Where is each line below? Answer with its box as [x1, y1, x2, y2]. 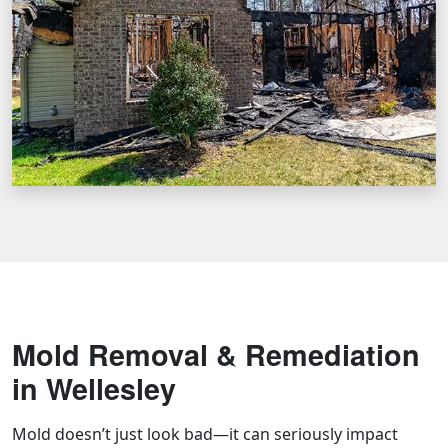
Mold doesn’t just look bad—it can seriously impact [12, 423, 398, 446]
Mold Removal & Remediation [12, 334, 420, 376]
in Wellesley [12, 368, 176, 410]
